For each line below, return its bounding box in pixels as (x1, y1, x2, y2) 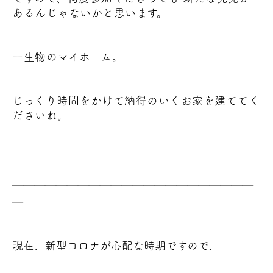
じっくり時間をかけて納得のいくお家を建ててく (12, 95, 260, 106)
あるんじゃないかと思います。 (12, 7, 168, 18)
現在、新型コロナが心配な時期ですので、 (12, 240, 219, 251)
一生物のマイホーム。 (12, 51, 123, 62)
